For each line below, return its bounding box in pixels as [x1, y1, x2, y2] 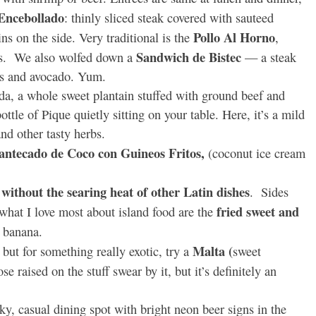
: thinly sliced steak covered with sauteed [64, 9, 274, 27]
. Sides [250, 183, 288, 201]
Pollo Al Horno [193, 28, 275, 47]
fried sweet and [217, 202, 299, 221]
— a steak [245, 49, 296, 66]
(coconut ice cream [208, 145, 305, 162]
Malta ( [189, 241, 233, 261]
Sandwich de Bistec [136, 47, 245, 67]
